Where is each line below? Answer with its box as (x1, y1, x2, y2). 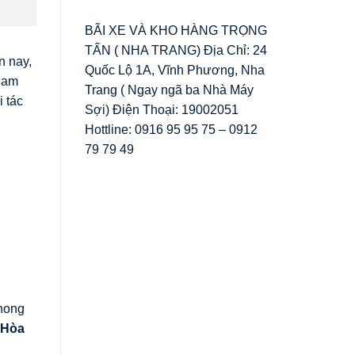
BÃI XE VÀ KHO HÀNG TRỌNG (85, 23, 267, 37)
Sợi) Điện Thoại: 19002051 (85, 102, 239, 116)
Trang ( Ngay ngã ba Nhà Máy (85, 82, 254, 97)
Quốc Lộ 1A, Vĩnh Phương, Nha (85, 63, 265, 77)
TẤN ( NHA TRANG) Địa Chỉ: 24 (85, 43, 267, 57)
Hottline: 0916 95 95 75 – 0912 (85, 122, 258, 136)
